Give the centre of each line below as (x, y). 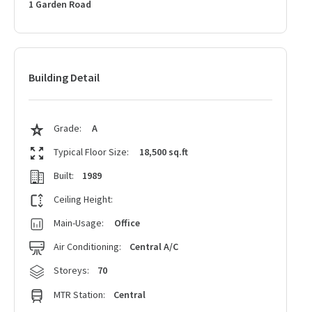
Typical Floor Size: (92, 152)
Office (126, 223)
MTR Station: (79, 295)
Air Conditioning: (87, 247)
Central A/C (154, 247)
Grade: (69, 128)
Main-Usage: (79, 223)
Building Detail (64, 77)
